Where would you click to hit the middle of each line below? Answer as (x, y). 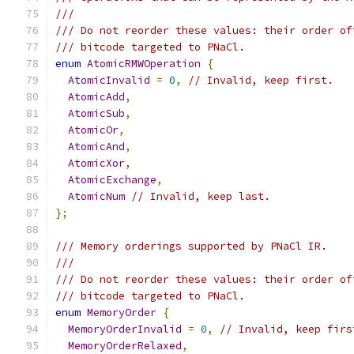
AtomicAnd (96, 147)
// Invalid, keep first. (261, 80)
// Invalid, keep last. (201, 196)
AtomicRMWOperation (144, 64)
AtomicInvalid (109, 80)
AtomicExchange (112, 180)
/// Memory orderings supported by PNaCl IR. (191, 246)
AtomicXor (96, 163)
